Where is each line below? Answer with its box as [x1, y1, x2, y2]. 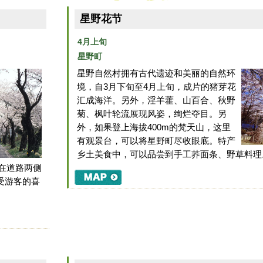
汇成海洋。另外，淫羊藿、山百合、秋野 [77, 96, 236, 106]
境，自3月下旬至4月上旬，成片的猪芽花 [77, 82, 237, 92]
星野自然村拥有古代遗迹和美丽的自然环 [77, 69, 236, 79]
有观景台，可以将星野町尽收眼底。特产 [77, 136, 236, 146]
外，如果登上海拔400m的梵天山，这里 [77, 123, 231, 133]
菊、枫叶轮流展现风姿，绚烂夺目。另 [77, 109, 227, 119]
